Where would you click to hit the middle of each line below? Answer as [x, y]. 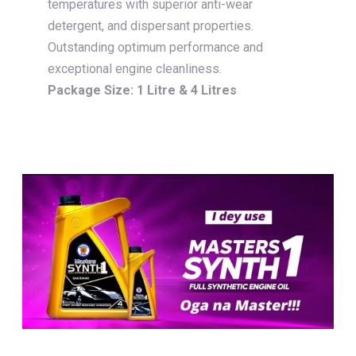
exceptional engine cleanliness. [134, 68]
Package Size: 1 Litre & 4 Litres [142, 90]
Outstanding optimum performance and [155, 47]
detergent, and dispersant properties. [150, 25]
